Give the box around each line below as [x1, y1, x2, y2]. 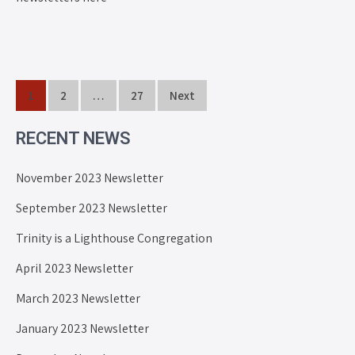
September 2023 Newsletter [16, 199, 167, 216]
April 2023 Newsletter [16, 259, 133, 277]
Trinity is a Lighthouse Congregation [16, 229, 212, 246]
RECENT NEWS [16, 128, 131, 148]
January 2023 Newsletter [16, 319, 149, 337]
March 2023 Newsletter [16, 289, 140, 307]
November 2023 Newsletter [16, 169, 163, 186]
